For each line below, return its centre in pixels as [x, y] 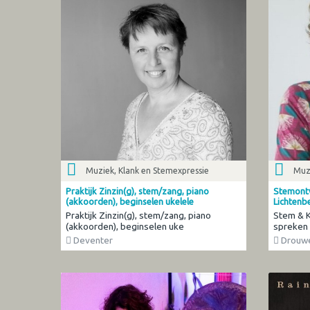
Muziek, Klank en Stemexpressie [147, 171]
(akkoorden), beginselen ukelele [129, 201]
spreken [290, 226]
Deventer [92, 240]
